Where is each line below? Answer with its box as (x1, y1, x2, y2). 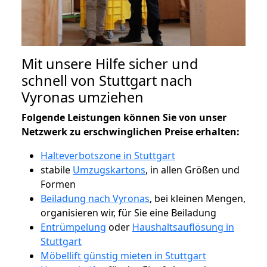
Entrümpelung (41, 220, 106, 234)
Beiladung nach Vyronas (41, 191, 150, 205)
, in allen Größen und (145, 163, 240, 176)
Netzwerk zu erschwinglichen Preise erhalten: (21, 125, 240, 138)
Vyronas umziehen (21, 87, 144, 107)
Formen (41, 177, 76, 191)
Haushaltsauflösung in (132, 220, 234, 234)
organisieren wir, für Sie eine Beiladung (41, 206, 216, 219)
